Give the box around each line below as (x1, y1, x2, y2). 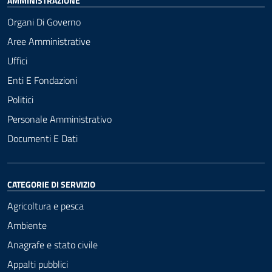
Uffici (7, 53, 27, 68)
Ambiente (7, 217, 47, 233)
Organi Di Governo (7, 14, 81, 29)
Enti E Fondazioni (7, 72, 77, 87)
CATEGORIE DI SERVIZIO (7, 177, 95, 191)
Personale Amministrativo (7, 111, 112, 126)
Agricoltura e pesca (7, 198, 84, 213)
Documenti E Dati (7, 131, 78, 146)
